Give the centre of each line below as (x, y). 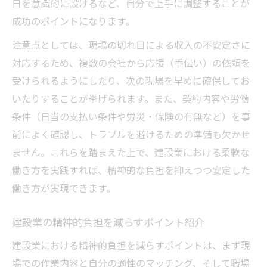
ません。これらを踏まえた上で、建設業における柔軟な (131, 152)
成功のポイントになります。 (73, 21)
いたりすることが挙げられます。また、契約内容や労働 (131, 99)
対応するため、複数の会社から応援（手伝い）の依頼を (131, 63)
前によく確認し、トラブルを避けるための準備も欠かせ (131, 134)
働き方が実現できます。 (64, 188)
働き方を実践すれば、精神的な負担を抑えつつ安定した (131, 170)
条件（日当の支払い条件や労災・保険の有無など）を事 (131, 117)
